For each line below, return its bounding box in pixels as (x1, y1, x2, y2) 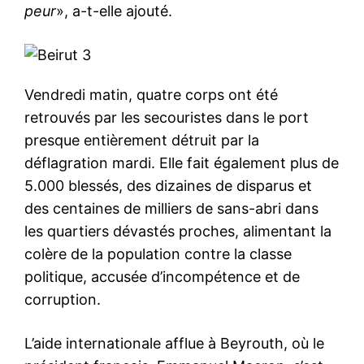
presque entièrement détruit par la (24, 131, 259, 149)
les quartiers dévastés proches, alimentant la (24, 222, 331, 240)
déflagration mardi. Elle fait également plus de (24, 154, 339, 171)
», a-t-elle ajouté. (56, 2, 172, 19)
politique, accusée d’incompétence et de (24, 267, 300, 285)
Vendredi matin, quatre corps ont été (24, 85, 278, 103)
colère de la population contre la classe (24, 245, 292, 262)
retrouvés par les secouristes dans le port (24, 108, 309, 126)
